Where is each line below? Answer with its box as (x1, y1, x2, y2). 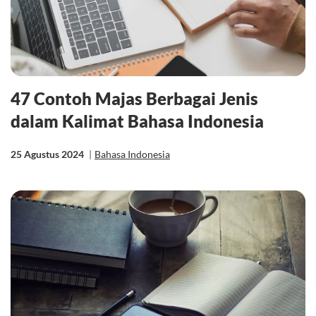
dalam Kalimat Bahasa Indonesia (11, 111, 264, 132)
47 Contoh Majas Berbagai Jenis (11, 88, 258, 109)
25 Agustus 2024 (11, 148, 86, 161)
